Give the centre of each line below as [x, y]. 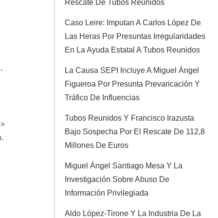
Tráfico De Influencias [102, 98]
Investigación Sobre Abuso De [117, 179]
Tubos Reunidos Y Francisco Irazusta [129, 118]
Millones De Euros [97, 145]
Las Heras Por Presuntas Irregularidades [135, 36]
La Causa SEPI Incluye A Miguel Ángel [132, 70]
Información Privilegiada [107, 193]
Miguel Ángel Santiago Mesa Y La [124, 166]
